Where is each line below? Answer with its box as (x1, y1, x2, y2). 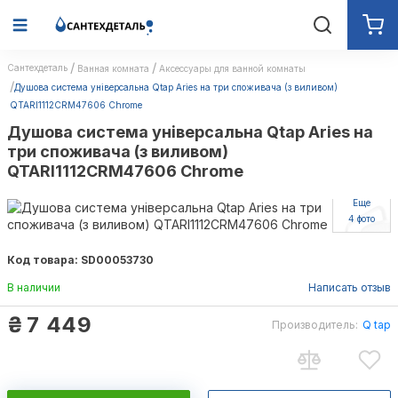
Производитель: (272, 318, 358, 331)
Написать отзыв (308, 281, 391, 294)
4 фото (348, 213, 375, 224)
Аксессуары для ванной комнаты (159, 63, 306, 74)
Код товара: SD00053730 (7, 253, 154, 267)
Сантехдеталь (7, 62, 68, 73)
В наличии (7, 281, 60, 294)
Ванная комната (77, 63, 149, 74)
